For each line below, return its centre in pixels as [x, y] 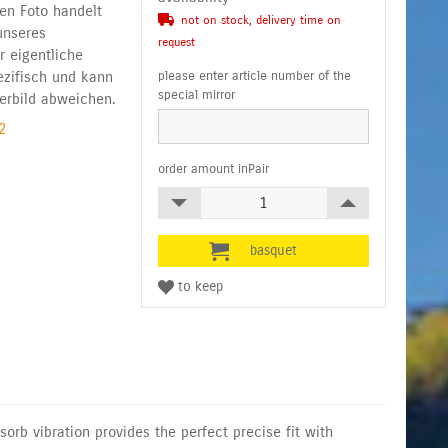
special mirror [197, 94]
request [177, 41]
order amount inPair [214, 168]
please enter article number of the [255, 75]
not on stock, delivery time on [261, 19]
